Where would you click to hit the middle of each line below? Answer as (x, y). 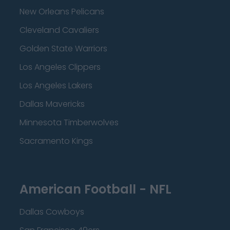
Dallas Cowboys (52, 212)
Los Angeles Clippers (60, 67)
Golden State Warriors (63, 49)
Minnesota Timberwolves (69, 122)
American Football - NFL (95, 189)
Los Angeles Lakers (56, 85)
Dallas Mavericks (52, 104)
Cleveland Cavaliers (59, 30)
